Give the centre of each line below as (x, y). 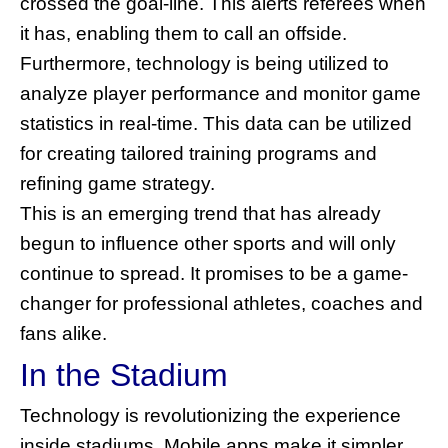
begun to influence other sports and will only (208, 243)
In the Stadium (124, 374)
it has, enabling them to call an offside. (183, 33)
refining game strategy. (117, 183)
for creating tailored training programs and (198, 153)
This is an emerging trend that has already (200, 213)
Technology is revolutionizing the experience (210, 415)
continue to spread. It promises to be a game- (214, 273)
